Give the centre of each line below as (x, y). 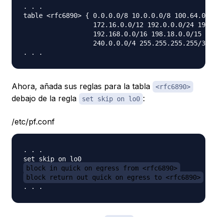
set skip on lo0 (111, 99)
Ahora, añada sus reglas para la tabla (82, 86)
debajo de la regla (45, 98)
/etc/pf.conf (33, 121)
